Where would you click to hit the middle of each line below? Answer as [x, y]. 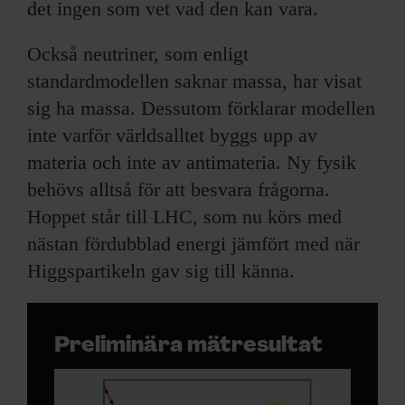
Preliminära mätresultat [188, 346]
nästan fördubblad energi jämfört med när [193, 243]
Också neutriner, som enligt [138, 53]
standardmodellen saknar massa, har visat [194, 80]
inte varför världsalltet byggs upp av [172, 135]
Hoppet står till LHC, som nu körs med [184, 216]
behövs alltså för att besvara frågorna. [179, 189]
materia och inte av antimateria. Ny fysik [192, 162]
